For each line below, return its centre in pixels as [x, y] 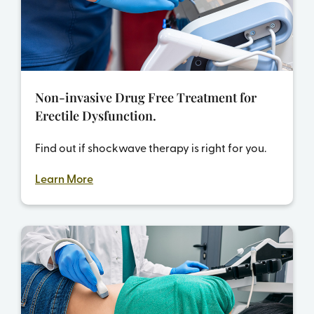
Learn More [64, 179]
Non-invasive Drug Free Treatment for [146, 98]
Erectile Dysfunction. [96, 116]
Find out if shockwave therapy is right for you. [151, 148]
